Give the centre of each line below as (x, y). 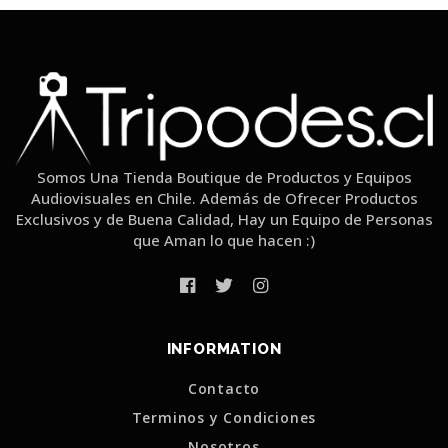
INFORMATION (224, 349)
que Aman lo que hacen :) (224, 239)
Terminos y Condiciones (224, 417)
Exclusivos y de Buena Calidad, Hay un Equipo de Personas (224, 218)
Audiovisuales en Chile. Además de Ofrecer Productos (224, 197)
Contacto (224, 388)
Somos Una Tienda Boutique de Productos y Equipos (224, 176)
